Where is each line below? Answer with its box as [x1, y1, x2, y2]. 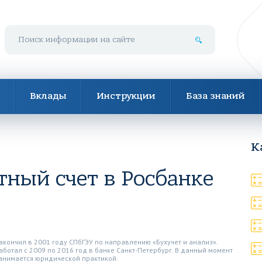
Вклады [30, 91, 66, 101]
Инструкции [96, 91, 156, 101]
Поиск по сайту [4, 23, 57, 35]
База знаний [186, 91, 245, 101]
